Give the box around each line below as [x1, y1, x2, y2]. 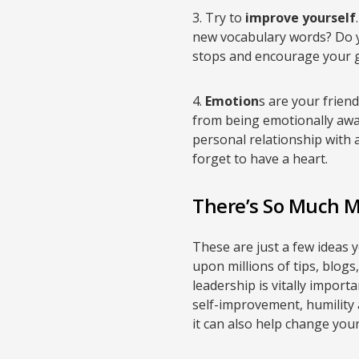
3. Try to [192, 9, 245, 26]
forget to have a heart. [192, 150, 328, 167]
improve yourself [245, 9, 356, 26]
